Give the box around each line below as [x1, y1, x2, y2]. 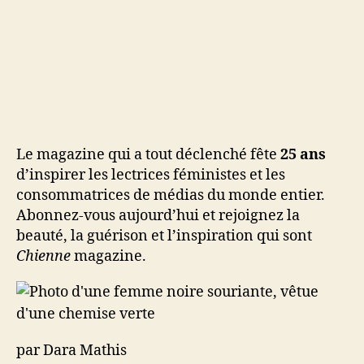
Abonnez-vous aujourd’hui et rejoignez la [16, 206, 300, 225]
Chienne [16, 247, 71, 266]
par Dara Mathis [16, 341, 127, 360]
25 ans [280, 145, 326, 164]
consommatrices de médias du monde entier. [16, 186, 325, 205]
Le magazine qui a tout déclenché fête [16, 145, 280, 164]
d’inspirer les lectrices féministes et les [16, 166, 285, 184]
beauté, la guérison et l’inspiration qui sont [16, 227, 312, 245]
